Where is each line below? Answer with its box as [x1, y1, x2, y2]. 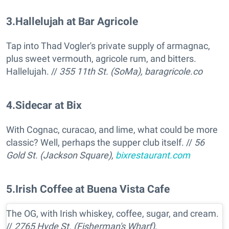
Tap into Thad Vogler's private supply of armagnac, [6, 40, 210, 52]
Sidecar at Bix [15, 99, 82, 112]
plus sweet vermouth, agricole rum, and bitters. [6, 53, 196, 64]
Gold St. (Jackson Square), [6, 150, 116, 161]
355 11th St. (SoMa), [59, 66, 145, 77]
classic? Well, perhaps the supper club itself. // [6, 137, 194, 148]
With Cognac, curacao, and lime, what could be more [6, 124, 218, 135]
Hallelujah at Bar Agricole [15, 14, 138, 28]
